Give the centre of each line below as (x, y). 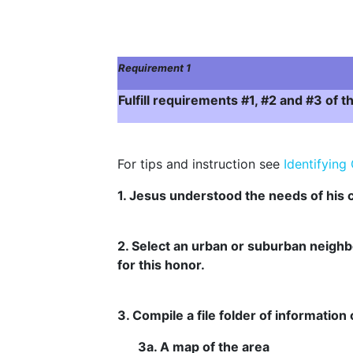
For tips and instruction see (201, 164)
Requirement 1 (154, 68)
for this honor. (161, 265)
